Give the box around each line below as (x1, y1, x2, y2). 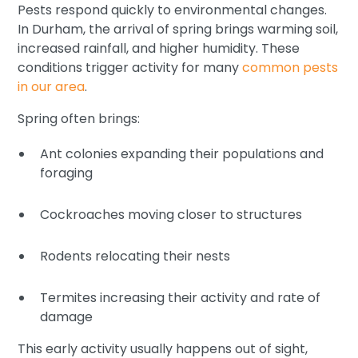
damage (40, 307, 93, 326)
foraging (40, 163, 93, 182)
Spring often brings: (18, 109, 141, 128)
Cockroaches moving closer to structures (40, 205, 303, 224)
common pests (242, 58, 339, 77)
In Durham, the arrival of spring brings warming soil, (18, 19, 339, 38)
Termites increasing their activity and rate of (40, 288, 321, 307)
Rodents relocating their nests (40, 246, 231, 265)
